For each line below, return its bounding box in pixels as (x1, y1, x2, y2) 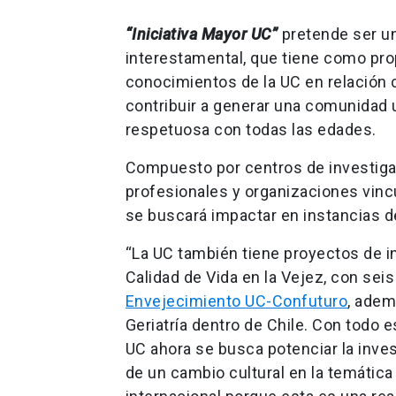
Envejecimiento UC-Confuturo (125, 291, 348, 310)
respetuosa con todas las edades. (125, 119, 377, 139)
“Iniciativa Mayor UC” (125, 24, 278, 43)
